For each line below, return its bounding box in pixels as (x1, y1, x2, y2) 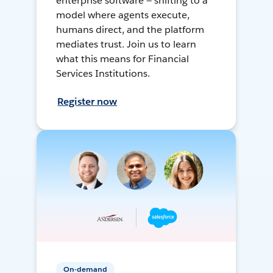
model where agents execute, (56, 9, 190, 22)
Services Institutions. (56, 67, 151, 80)
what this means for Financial (56, 52, 189, 66)
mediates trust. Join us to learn (56, 38, 196, 51)
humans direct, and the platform (56, 23, 204, 37)
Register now (57, 95, 118, 108)
